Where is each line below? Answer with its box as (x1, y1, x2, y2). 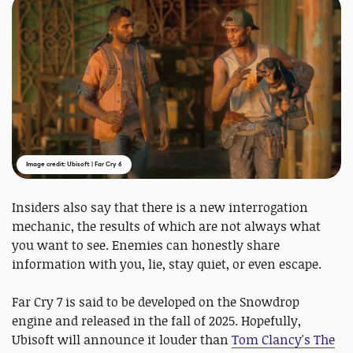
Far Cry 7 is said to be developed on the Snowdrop (12, 292, 299, 310)
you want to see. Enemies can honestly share (12, 236, 280, 254)
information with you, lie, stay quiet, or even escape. (12, 255, 321, 273)
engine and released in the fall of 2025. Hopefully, (12, 311, 301, 329)
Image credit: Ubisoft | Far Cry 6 (26, 159, 122, 169)
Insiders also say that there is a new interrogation (12, 198, 308, 216)
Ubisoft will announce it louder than (12, 330, 232, 348)
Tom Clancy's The (232, 330, 335, 348)
